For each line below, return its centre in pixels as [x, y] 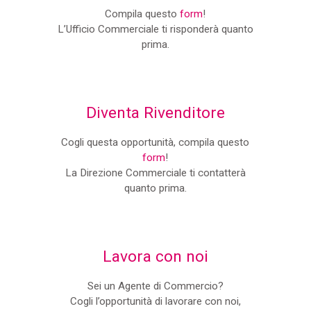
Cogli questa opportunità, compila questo [155, 142]
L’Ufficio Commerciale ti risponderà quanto [155, 29]
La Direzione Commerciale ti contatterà [155, 173]
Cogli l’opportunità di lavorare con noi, [155, 301]
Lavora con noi [155, 257]
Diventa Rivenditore [155, 113]
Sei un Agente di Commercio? [155, 286]
